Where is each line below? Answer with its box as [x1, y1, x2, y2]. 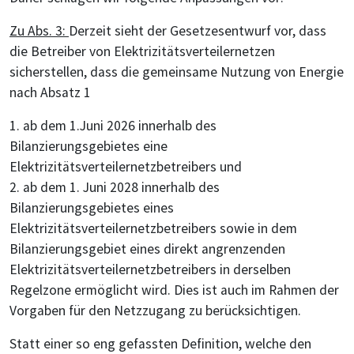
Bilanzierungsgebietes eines [9, 199, 174, 217]
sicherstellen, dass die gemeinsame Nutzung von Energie [9, 63, 344, 81]
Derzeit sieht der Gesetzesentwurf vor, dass [69, 22, 326, 40]
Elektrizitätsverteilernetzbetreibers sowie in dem [9, 220, 297, 238]
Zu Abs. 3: [9, 22, 69, 40]
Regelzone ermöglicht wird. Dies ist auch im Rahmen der [9, 281, 339, 299]
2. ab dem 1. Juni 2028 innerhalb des [9, 179, 220, 197]
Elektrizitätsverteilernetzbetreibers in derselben [9, 261, 291, 279]
